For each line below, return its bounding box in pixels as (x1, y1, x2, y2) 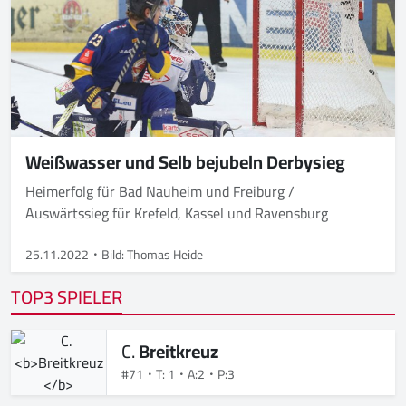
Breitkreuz (139, 333, 218, 368)
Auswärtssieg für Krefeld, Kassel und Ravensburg (25, 198, 335, 227)
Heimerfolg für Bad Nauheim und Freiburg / (25, 177, 295, 205)
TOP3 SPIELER (11, 279, 122, 314)
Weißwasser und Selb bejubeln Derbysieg (25, 144, 345, 179)
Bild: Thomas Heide (101, 242, 203, 266)
